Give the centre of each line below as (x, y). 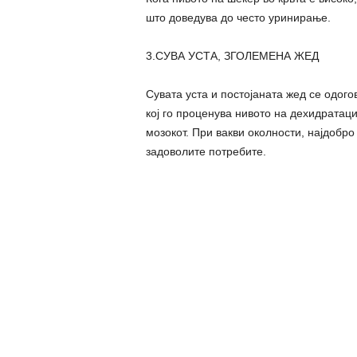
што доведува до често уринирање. (238, 17)
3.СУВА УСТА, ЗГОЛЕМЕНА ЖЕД (232, 55)
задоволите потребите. (206, 151)
